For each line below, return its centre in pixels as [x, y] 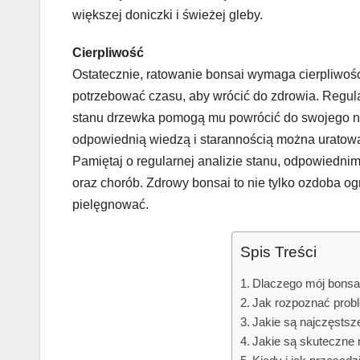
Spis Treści [279, 252]
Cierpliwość [108, 52]
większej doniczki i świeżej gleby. [168, 14]
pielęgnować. [110, 204]
